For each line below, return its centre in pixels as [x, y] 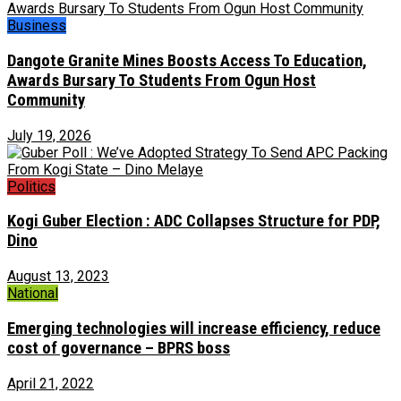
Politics [31, 186]
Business [37, 26]
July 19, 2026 [49, 135]
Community [46, 100]
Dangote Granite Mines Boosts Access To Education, [187, 60]
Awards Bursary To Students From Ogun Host [162, 80]
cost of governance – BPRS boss [119, 348]
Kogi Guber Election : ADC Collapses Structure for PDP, [194, 222]
